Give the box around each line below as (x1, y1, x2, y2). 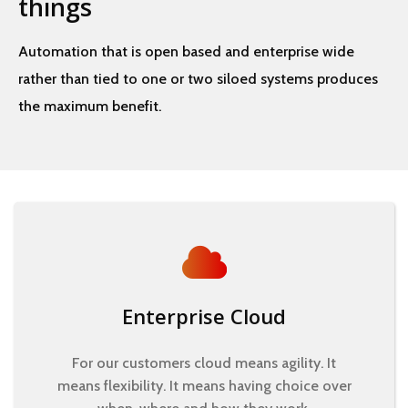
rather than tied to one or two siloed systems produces (18, 69, 378, 87)
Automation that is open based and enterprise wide (18, 42, 354, 60)
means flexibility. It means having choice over (56, 376, 352, 394)
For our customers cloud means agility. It (72, 353, 336, 372)
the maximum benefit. (18, 97, 161, 115)
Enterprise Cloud (122, 301, 286, 330)
